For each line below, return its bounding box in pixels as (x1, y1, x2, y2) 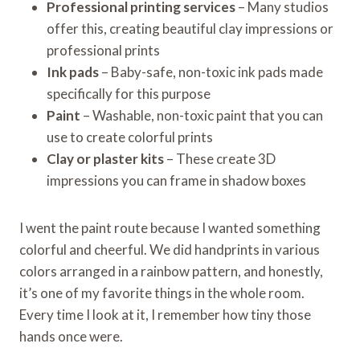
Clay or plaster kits (47, 149, 164, 167)
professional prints (47, 41, 160, 59)
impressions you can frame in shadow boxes (47, 171, 306, 189)
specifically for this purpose (47, 84, 211, 102)
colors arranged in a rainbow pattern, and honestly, (19, 262, 323, 280)
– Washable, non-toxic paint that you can (80, 106, 323, 124)
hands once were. (19, 327, 123, 345)
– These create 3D (164, 149, 276, 167)
